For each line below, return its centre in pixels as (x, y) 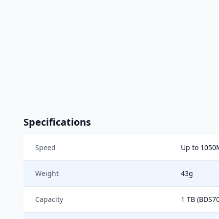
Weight (47, 173)
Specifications (57, 122)
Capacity (49, 199)
